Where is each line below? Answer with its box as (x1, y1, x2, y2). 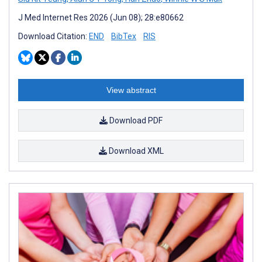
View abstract (106, 85, 156, 95)
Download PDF (108, 115, 163, 125)
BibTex (111, 31, 136, 41)
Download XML (106, 146, 164, 156)
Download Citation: (18, 31, 89, 41)
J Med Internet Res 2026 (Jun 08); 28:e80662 (18, 12, 184, 22)
